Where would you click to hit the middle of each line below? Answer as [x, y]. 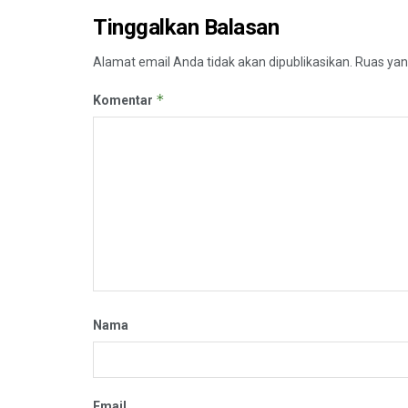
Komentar [124, 100]
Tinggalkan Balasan [186, 27]
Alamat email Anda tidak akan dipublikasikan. [223, 61]
